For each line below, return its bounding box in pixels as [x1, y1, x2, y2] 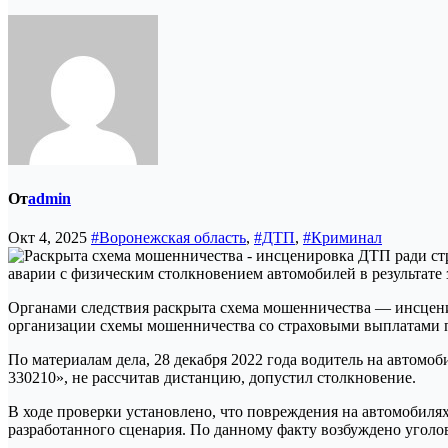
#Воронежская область [91, 229, 246, 247]
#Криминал [303, 229, 382, 247]
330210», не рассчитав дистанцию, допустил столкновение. [8, 369, 416, 387]
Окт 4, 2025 [8, 229, 91, 247]
